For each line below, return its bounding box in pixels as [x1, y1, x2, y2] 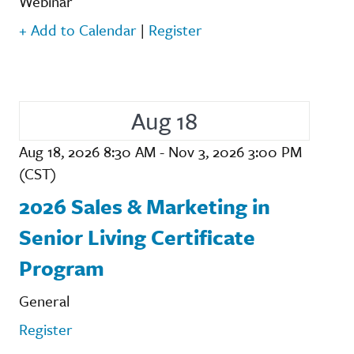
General [19, 289, 70, 311]
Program [19, 252, 104, 283]
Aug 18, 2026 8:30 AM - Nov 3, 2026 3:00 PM [19, 140, 302, 162]
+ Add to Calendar [19, 18, 137, 40]
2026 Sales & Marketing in [19, 190, 270, 221]
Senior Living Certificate [19, 221, 255, 252]
